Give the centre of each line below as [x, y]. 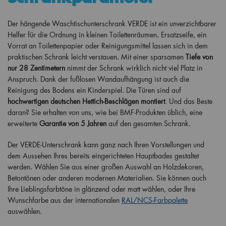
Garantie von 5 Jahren [73, 123]
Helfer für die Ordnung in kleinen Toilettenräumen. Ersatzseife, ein [107, 35]
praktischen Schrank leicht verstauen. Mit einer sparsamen [97, 57]
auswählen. [25, 211]
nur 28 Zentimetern [36, 68]
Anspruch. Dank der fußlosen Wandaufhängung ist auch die [98, 79]
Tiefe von [199, 57]
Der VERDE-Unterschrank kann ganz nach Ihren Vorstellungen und [106, 145]
